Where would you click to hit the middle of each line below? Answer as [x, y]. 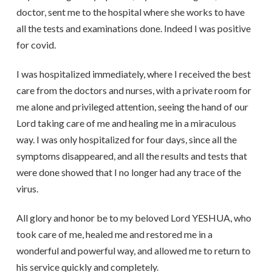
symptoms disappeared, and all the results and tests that [131, 156]
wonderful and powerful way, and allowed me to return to [133, 250]
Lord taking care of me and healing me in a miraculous [126, 123]
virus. [27, 189]
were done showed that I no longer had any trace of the [128, 172]
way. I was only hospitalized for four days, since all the [126, 139]
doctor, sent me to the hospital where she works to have [130, 12]
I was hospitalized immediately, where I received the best [133, 74]
